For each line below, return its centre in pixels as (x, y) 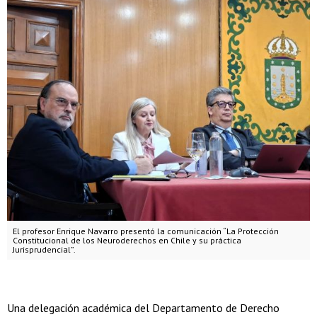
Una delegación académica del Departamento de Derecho (143, 308)
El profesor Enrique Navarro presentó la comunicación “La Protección (146, 231)
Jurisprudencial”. (44, 250)
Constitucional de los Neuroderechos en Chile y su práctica (127, 241)
